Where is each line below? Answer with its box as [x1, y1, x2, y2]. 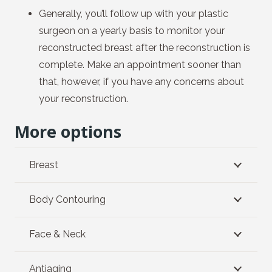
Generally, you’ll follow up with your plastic [39, 8, 228, 19]
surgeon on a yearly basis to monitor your [39, 25, 225, 36]
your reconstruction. [39, 93, 128, 104]
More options [15, 120, 121, 143]
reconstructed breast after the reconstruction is [39, 42, 250, 53]
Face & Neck [29, 228, 86, 240]
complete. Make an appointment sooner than [39, 59, 241, 70]
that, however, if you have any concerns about [39, 76, 244, 87]
